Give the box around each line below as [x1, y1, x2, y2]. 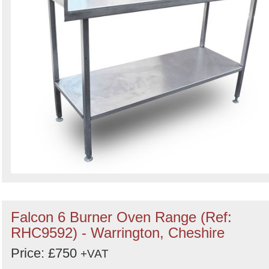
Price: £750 [11, 246, 80, 261]
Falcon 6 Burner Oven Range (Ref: [11, 209, 232, 225]
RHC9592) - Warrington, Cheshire [11, 225, 225, 241]
